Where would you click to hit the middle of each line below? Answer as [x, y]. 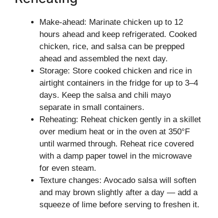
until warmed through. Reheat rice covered [117, 144]
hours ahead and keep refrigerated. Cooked [118, 34]
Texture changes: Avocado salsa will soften [118, 180]
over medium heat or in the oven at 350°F [115, 131]
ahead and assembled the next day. [104, 58]
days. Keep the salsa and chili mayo [105, 95]
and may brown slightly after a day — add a [118, 192]
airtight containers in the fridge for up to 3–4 [119, 83]
